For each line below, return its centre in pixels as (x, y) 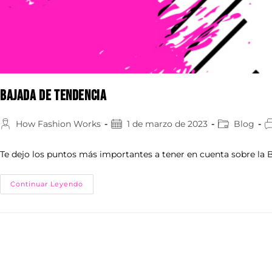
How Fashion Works (58, 124)
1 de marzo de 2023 (167, 124)
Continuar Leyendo (47, 184)
